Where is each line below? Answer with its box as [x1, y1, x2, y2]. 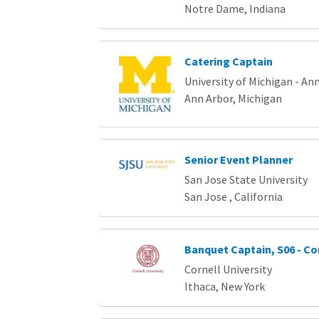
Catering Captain [184, 53, 273, 68]
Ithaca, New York [184, 279, 265, 294]
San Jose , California [184, 189, 283, 204]
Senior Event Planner [184, 152, 293, 167]
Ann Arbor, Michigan [184, 90, 282, 105]
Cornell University [184, 262, 272, 277]
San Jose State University [184, 172, 308, 187]
